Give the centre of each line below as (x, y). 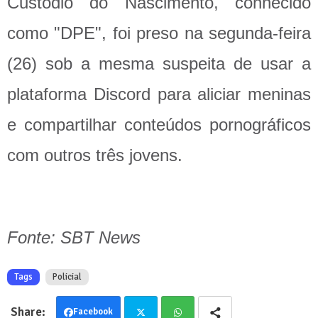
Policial (67, 277)
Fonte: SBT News (74, 238)
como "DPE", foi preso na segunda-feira (159, 33)
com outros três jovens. (97, 155)
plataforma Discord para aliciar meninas (159, 94)
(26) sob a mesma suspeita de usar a (159, 64)
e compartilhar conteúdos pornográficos (159, 125)
